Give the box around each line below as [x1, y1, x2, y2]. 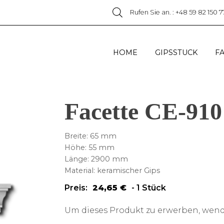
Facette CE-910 [64, 98, 222, 125]
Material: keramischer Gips [64, 166, 160, 175]
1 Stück [136, 183, 166, 193]
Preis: [64, 183, 87, 193]
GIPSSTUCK [155, 47, 197, 57]
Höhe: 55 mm [64, 143, 114, 152]
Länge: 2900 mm [64, 154, 128, 164]
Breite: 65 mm [64, 131, 116, 141]
